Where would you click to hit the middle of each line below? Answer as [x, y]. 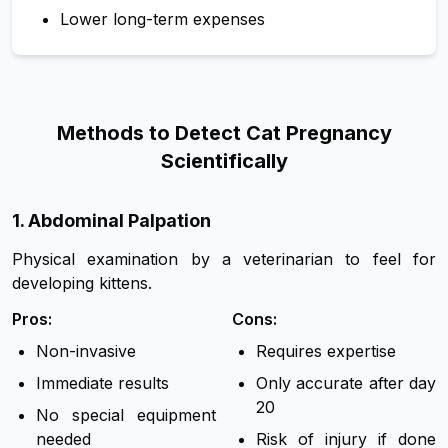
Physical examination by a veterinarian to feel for [224, 259]
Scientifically [224, 161]
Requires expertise [326, 351]
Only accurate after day [346, 383]
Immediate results [102, 383]
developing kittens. [82, 283]
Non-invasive [86, 351]
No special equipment [126, 415]
